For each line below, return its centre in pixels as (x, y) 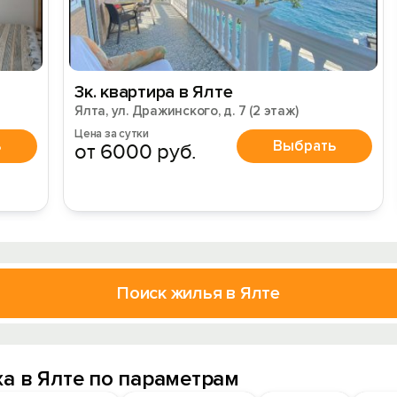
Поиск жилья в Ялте (198, 293)
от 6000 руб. (136, 152)
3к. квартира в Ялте (154, 92)
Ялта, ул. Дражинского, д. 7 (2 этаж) (187, 111)
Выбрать (304, 145)
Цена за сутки (112, 134)
